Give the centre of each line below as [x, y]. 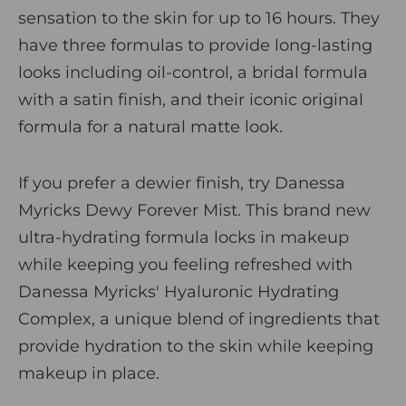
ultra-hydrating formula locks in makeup [184, 237]
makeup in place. [89, 373]
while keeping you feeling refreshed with [185, 264]
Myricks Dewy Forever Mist [128, 210]
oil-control [188, 72]
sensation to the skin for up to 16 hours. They [199, 18]
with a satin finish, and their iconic [160, 99]
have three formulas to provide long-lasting [195, 45]
